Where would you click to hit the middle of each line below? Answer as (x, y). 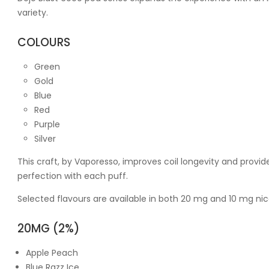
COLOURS (44, 42)
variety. (33, 12)
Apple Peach (52, 252)
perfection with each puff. (73, 176)
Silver (45, 138)
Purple (47, 124)
